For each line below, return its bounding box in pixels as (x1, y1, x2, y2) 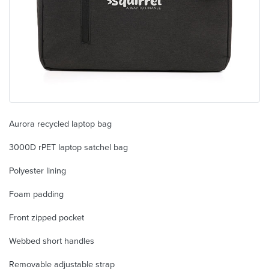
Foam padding (9, 187, 64, 201)
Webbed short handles (9, 234, 94, 247)
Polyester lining (9, 164, 66, 177)
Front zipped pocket (9, 211, 84, 224)
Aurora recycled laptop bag (9, 117, 112, 130)
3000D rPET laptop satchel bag (9, 141, 128, 154)
